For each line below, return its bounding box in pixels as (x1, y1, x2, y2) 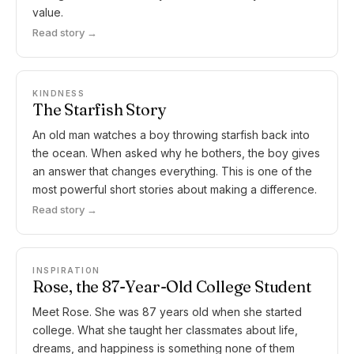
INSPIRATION (32, 265, 100, 275)
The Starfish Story (32, 100, 167, 119)
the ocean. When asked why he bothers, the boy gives (32, 146, 320, 160)
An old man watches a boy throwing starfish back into (32, 128, 310, 141)
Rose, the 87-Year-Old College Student (32, 277, 311, 296)
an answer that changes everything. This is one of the (32, 164, 312, 178)
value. (32, 6, 63, 19)
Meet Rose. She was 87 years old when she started (32, 305, 302, 318)
